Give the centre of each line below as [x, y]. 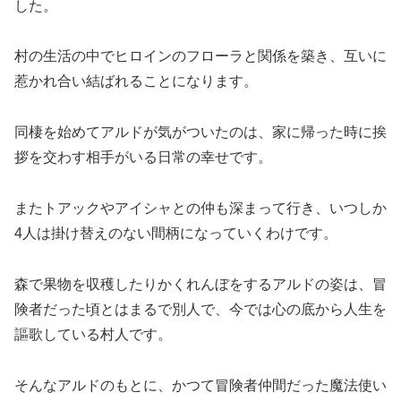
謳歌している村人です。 [93, 334]
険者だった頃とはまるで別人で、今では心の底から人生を [200, 309]
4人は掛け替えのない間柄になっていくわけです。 [176, 234]
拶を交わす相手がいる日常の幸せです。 [143, 158]
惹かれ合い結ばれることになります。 [136, 81]
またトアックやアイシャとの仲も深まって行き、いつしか [200, 209]
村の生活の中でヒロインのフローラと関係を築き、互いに [200, 56]
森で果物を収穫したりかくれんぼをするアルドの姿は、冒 [200, 284]
